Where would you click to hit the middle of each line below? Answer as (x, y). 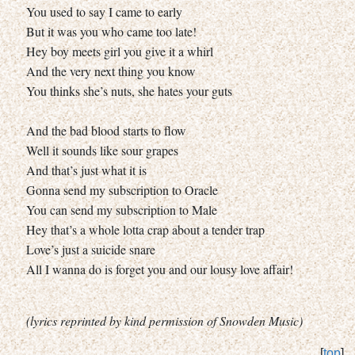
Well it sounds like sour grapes (102, 150)
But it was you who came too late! (111, 31)
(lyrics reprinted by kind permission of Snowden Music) (164, 320)
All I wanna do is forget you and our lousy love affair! (160, 269)
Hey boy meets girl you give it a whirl (120, 51)
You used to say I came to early (104, 11)
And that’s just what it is (86, 170)
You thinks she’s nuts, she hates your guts (129, 90)
